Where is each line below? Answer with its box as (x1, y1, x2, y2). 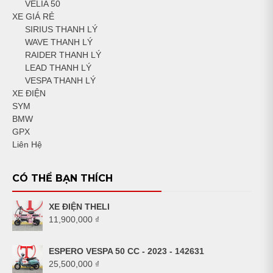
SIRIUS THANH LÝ (25, 24, 97, 34)
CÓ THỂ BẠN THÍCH (12, 172, 113, 184)
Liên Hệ (12, 139, 42, 149)
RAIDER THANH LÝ (25, 49, 101, 60)
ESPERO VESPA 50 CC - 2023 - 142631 (49, 246, 204, 256)
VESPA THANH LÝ (25, 75, 96, 85)
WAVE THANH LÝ (25, 37, 93, 47)
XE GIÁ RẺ (12, 11, 54, 21)
